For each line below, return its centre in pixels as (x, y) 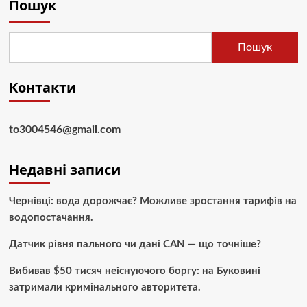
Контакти (42, 87)
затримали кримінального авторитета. (105, 287)
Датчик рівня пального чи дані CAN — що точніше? (135, 244)
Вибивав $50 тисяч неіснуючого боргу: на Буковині (134, 271)
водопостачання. (51, 217)
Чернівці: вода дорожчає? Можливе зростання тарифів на (152, 201)
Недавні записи (64, 169)
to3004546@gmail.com (64, 129)
